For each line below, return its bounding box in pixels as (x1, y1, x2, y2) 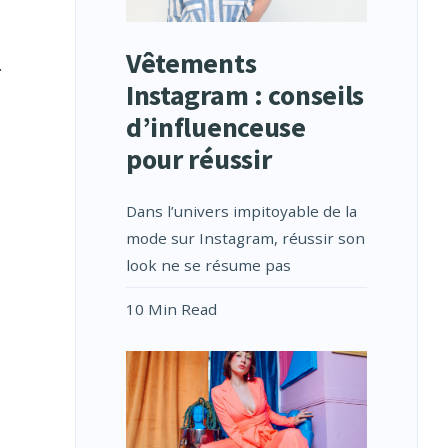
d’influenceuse (125, 109, 306, 146)
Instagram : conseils (125, 77, 365, 114)
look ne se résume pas (125, 255, 291, 276)
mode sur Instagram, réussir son (125, 228, 365, 249)
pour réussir (125, 141, 272, 178)
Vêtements (125, 45, 257, 82)
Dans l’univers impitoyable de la (125, 201, 357, 222)
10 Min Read (125, 299, 217, 320)
